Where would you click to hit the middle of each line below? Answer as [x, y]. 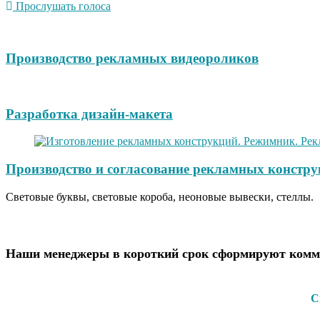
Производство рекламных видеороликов [132, 59]
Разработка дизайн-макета [89, 114]
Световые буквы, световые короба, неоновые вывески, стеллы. [160, 196]
